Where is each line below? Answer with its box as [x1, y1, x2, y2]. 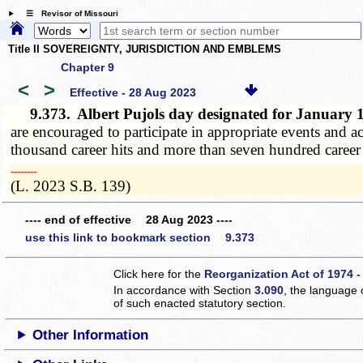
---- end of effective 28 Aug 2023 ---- [25, 213, 233, 227]
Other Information [32, 327, 149, 343]
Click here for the [113, 267, 205, 280]
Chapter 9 [61, 60, 114, 74]
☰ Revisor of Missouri [17, 9, 118, 19]
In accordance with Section [113, 283, 255, 297]
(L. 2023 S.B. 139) [11, 177, 131, 194]
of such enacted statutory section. [113, 296, 287, 310]
